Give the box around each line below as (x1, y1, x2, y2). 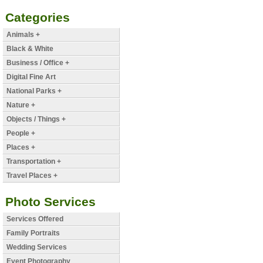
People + (6, 129, 35, 137)
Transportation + (6, 157, 61, 166)
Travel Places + (6, 171, 58, 180)
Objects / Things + (6, 114, 66, 123)
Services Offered (6, 214, 63, 223)
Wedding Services (6, 242, 67, 251)
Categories (5, 10, 70, 24)
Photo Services (5, 194, 96, 208)
